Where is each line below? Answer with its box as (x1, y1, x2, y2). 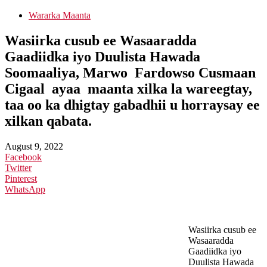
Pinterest (5, 173, 37, 184)
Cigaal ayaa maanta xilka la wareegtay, (5, 81, 252, 97)
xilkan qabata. (5, 113, 92, 129)
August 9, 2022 (5, 141, 63, 152)
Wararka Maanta (29, 10, 91, 21)
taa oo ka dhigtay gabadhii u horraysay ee (5, 97, 260, 113)
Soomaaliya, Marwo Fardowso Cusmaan (5, 65, 256, 81)
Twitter (5, 163, 32, 173)
